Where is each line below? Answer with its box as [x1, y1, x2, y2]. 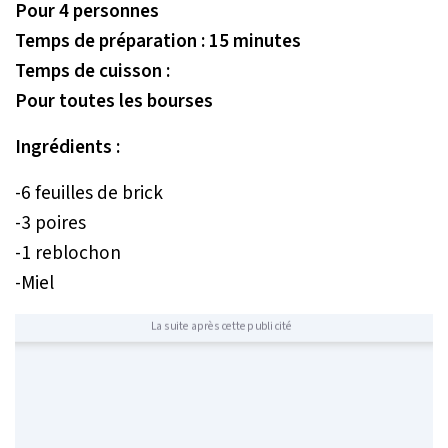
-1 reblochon [15, 238, 121, 267]
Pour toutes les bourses [15, 86, 213, 115]
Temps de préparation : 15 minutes [15, 26, 301, 55]
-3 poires [15, 208, 86, 237]
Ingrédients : [15, 132, 120, 161]
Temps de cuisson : [15, 56, 170, 85]
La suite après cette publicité [150, 317, 292, 334]
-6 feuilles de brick [15, 178, 163, 207]
